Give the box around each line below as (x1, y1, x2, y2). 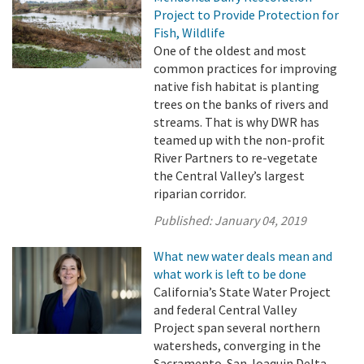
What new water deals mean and (154, 248, 333, 264)
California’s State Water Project (154, 284, 331, 300)
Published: (154, 212, 215, 228)
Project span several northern (154, 319, 321, 336)
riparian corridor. (154, 185, 247, 201)
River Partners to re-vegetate (154, 149, 318, 166)
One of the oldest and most (154, 42, 307, 58)
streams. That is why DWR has (154, 114, 320, 130)
